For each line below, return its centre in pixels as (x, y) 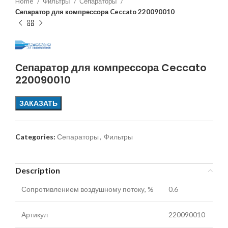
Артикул (35, 215)
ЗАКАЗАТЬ (38, 103)
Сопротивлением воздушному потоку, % (88, 189)
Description (38, 170)
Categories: (35, 137)
